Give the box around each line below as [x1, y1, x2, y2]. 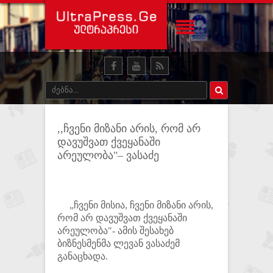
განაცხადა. [57, 251, 108, 261]
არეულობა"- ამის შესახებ [57, 225, 174, 236]
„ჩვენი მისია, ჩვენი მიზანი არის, [57, 200, 213, 210]
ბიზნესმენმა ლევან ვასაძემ [57, 238, 180, 249]
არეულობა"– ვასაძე [57, 149, 159, 161]
